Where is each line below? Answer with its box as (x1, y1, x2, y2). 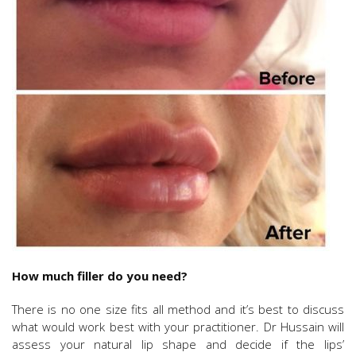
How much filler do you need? (12, 267, 188, 284)
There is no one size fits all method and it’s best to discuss (12, 300, 344, 317)
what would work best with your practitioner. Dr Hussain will (12, 318, 344, 335)
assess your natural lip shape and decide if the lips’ (12, 335, 344, 352)
